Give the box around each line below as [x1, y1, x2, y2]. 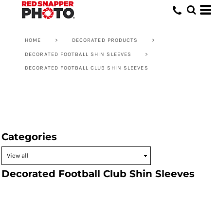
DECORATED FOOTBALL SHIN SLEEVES [25, 51, 132, 57]
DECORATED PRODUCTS [72, 37, 138, 43]
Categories [1, 131, 57, 143]
